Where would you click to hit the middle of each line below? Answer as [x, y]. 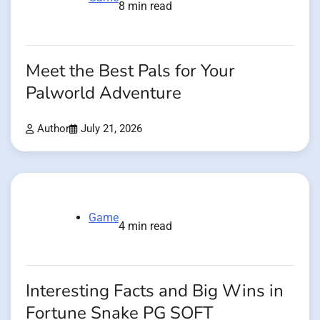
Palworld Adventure [104, 94]
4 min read [145, 226]
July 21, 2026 [111, 129]
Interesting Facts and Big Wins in [155, 291]
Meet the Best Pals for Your [130, 71]
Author [53, 129]
